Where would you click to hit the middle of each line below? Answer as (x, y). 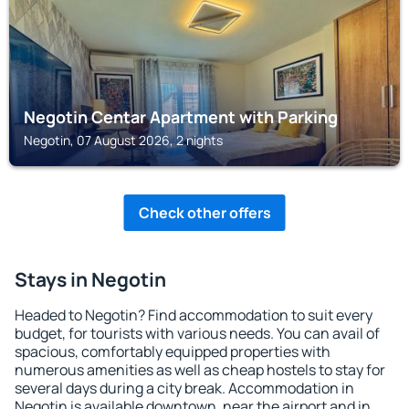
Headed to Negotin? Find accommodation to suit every (194, 315)
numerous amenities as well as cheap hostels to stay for (200, 370)
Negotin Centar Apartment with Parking (181, 117)
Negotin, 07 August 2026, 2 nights (123, 140)
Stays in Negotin (90, 279)
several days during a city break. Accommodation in (184, 388)
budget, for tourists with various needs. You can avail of (197, 333)
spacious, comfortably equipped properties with (173, 351)
